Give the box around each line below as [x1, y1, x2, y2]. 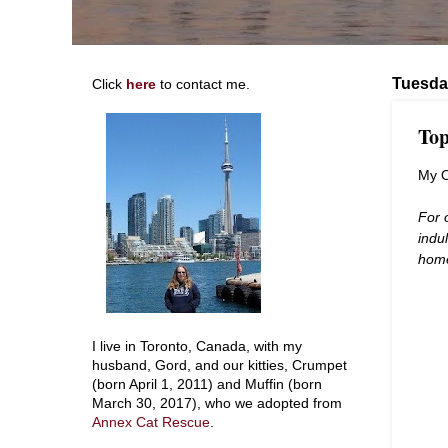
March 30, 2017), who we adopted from [92, 396, 342, 411]
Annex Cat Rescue [92, 415, 210, 430]
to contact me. [156, 77, 250, 92]
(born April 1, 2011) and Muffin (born [92, 377, 322, 392]
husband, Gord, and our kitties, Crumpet [92, 358, 347, 373]
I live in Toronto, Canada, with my [92, 339, 302, 354]
